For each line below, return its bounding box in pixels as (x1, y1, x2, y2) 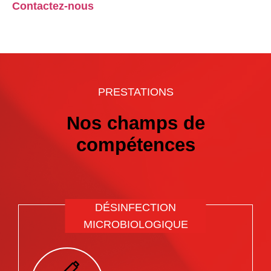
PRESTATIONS (97, 85, 174, 98)
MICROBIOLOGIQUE (83, 218, 188, 230)
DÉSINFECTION (95, 201, 176, 214)
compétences (76, 134, 195, 155)
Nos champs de (66, 112, 205, 134)
